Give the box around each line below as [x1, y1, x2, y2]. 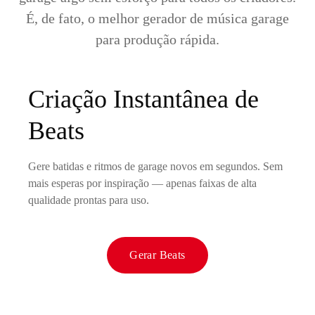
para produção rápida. [96, 31, 219, 47]
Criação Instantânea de [28, 84, 259, 113]
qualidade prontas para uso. [28, 193, 149, 206]
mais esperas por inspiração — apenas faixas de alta [28, 176, 257, 189]
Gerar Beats [129, 248, 186, 261]
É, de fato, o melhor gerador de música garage [26, 10, 289, 26]
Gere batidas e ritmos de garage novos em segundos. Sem [28, 160, 283, 172]
